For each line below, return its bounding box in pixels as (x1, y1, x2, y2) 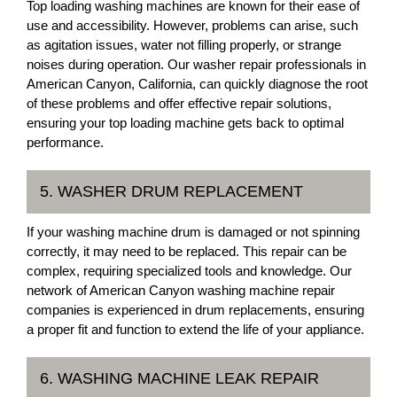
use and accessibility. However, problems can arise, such (27, 18, 358, 33)
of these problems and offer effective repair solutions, (27, 96, 331, 111)
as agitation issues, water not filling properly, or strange (27, 37, 341, 52)
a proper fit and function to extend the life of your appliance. (27, 322, 364, 337)
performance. (27, 135, 104, 150)
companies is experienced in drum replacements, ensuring (27, 302, 364, 317)
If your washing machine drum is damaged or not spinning (27, 224, 360, 239)
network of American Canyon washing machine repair (27, 283, 335, 298)
